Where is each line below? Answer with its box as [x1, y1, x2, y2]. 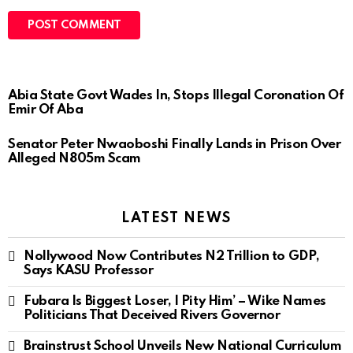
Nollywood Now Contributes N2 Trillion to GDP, [24, 249, 320, 263]
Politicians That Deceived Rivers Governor [24, 308, 281, 322]
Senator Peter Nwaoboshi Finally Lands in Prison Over [8, 137, 341, 151]
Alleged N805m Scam [8, 151, 141, 165]
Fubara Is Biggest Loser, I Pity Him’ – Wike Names [24, 294, 326, 308]
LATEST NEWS [121, 210, 232, 225]
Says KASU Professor [24, 263, 154, 277]
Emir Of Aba [8, 102, 84, 117]
